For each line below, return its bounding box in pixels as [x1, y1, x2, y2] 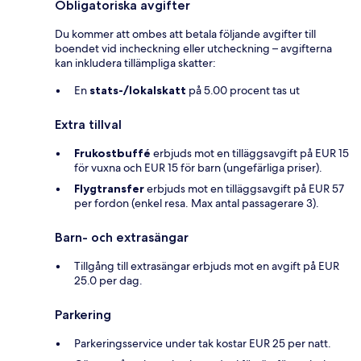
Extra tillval [55, 117, 122, 133]
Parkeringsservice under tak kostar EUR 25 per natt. [74, 336, 331, 351]
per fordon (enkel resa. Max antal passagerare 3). [74, 196, 319, 211]
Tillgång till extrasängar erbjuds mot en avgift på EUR [74, 259, 339, 274]
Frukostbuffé [74, 146, 151, 161]
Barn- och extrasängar [55, 230, 189, 246]
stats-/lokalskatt [89, 83, 186, 98]
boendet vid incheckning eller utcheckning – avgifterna [55, 41, 332, 56]
